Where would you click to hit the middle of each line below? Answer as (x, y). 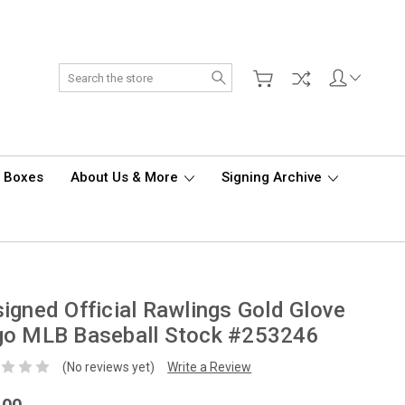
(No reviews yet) (109, 367)
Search (252, 72)
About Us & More (126, 177)
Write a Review (210, 367)
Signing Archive (273, 177)
